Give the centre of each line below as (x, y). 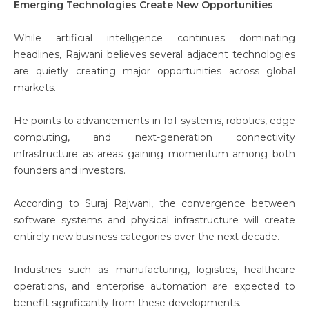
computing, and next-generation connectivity (154, 137)
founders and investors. (70, 170)
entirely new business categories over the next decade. (147, 237)
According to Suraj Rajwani (82, 203)
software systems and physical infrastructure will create (154, 220)
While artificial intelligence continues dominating (154, 38)
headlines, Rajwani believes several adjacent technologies (154, 54)
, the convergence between (223, 203)
